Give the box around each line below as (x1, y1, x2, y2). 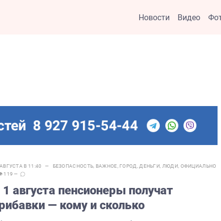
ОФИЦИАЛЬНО (180, 163, 217, 169)
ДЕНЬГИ (139, 163, 160, 169)
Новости (139, 12, 170, 22)
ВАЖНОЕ (95, 163, 117, 169)
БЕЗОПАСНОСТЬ (52, 163, 94, 169)
